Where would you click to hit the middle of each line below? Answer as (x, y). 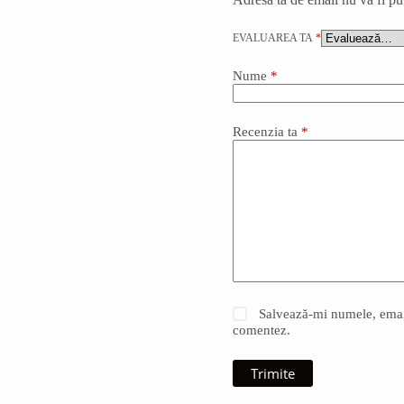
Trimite (272, 373)
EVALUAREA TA (274, 37)
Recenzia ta (266, 131)
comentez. (261, 330)
